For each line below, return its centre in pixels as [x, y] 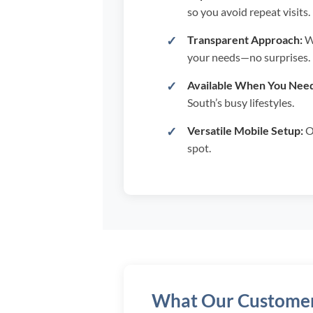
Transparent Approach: [245, 39]
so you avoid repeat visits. [248, 11]
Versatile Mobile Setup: [245, 130]
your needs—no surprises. [248, 57]
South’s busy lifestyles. [240, 102]
